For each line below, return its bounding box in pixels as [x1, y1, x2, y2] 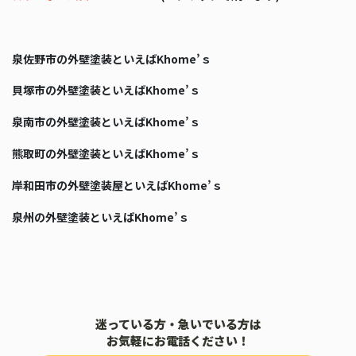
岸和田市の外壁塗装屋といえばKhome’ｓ [12, 176, 222, 193]
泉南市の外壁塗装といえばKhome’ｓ [12, 114, 200, 130]
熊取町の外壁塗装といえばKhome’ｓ [12, 145, 200, 161]
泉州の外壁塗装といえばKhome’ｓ [12, 208, 189, 225]
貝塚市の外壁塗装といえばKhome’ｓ [12, 82, 200, 99]
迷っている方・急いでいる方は [95, 315, 261, 332]
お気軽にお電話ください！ [106, 331, 250, 349]
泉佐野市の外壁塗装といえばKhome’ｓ [12, 50, 211, 67]
